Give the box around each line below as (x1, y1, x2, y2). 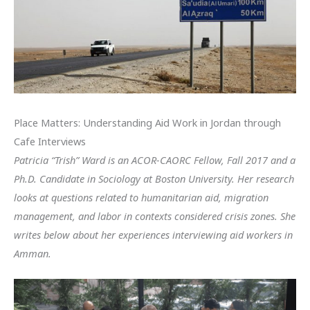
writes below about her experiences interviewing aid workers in (14, 227, 293, 241)
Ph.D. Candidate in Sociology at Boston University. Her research (14, 171, 294, 185)
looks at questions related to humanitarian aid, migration (14, 190, 268, 204)
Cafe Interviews (14, 134, 86, 148)
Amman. (14, 246, 51, 260)
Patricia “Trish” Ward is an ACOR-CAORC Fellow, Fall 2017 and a (14, 152, 295, 167)
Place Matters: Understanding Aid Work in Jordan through (14, 115, 281, 129)
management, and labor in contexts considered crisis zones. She (14, 208, 295, 223)
